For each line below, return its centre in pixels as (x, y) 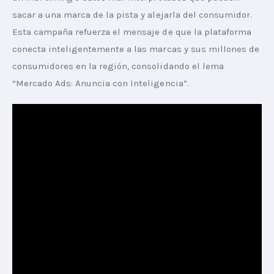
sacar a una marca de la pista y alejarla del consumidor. (133, 15)
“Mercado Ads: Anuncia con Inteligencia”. (101, 83)
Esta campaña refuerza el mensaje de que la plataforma (133, 32)
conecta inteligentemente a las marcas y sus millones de (137, 49)
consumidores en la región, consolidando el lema (119, 66)
